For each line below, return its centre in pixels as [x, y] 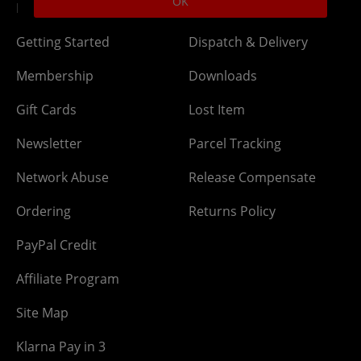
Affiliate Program [68, 278]
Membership [55, 75]
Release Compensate [252, 177]
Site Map [42, 312]
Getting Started [63, 41]
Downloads [223, 75]
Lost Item [217, 109]
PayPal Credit [56, 245]
